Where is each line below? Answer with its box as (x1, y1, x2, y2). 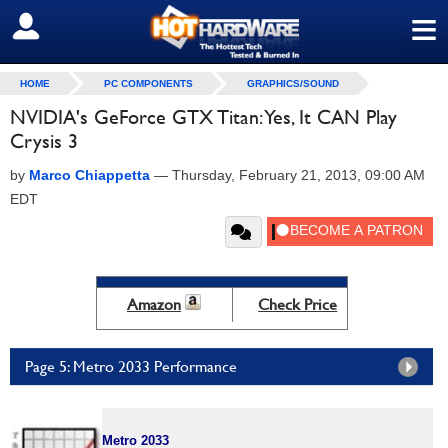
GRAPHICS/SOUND (247, 78, 339, 89)
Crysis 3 (10, 129, 78, 153)
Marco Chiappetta (29, 167, 150, 183)
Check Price (258, 295, 338, 314)
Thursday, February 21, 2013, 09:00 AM (172, 167, 425, 183)
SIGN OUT (15, 17, 102, 37)
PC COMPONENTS (104, 78, 193, 89)
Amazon (127, 295, 181, 314)
